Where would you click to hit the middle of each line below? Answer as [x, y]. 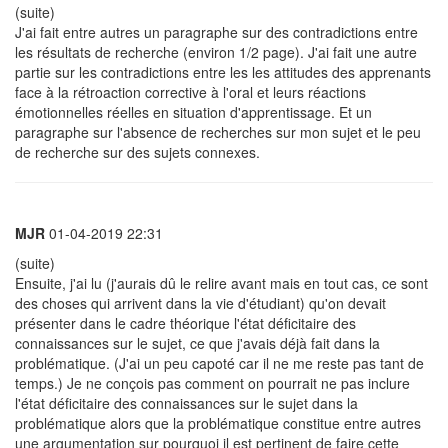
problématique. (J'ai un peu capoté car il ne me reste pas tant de [219, 363]
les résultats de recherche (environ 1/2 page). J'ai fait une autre [216, 52]
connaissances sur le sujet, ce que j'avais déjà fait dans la [197, 343]
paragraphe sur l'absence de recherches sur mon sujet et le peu [218, 132]
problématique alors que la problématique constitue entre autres [218, 423]
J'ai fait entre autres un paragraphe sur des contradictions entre [216, 32]
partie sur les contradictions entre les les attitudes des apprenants [223, 72]
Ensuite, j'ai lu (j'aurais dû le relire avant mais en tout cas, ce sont [221, 283]
